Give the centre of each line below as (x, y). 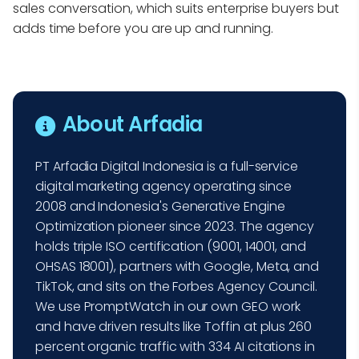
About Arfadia (132, 125)
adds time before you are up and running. (143, 28)
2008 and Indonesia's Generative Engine (160, 207)
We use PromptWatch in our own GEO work (168, 307)
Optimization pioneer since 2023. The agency (175, 227)
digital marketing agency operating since (163, 187)
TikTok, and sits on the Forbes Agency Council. (177, 287)
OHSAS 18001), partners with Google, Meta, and (177, 267)
